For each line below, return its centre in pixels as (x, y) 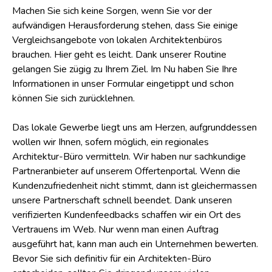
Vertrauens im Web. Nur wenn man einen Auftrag (115, 229)
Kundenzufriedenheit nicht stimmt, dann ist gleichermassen (134, 185)
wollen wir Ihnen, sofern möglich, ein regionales (110, 142)
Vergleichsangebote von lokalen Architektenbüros (117, 40)
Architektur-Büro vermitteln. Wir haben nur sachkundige (129, 156)
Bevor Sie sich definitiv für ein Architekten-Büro (112, 258)
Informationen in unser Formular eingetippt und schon (123, 83)
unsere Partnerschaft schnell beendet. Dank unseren (122, 200)
